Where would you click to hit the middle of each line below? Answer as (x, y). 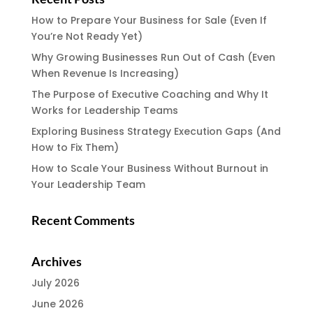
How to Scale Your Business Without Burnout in (150, 168)
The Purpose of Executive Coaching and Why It (150, 94)
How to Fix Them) (75, 147)
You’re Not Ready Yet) (87, 36)
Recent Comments (83, 220)
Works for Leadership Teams (104, 110)
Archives (56, 261)
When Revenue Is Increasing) (105, 73)
